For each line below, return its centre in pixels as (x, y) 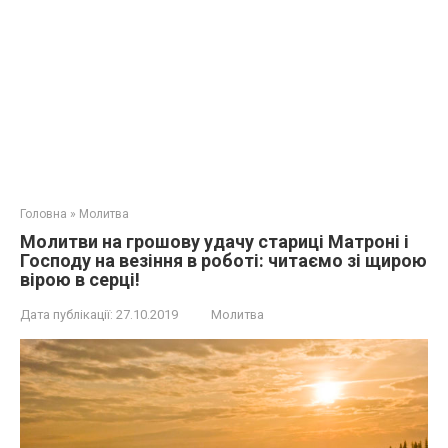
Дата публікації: (66, 314)
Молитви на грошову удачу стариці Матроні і (214, 241)
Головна (43, 214)
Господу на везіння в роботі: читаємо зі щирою (223, 260)
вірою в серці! (80, 279)
